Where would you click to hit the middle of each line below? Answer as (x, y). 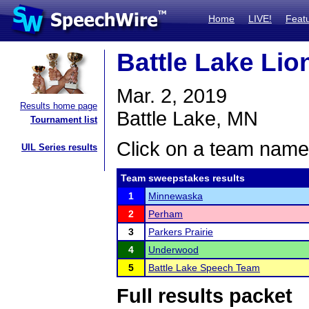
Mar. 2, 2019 (172, 96)
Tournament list (64, 120)
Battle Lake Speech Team (204, 268)
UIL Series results (59, 147)
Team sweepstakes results (183, 178)
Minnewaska (176, 196)
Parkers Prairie (181, 232)
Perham (166, 214)
